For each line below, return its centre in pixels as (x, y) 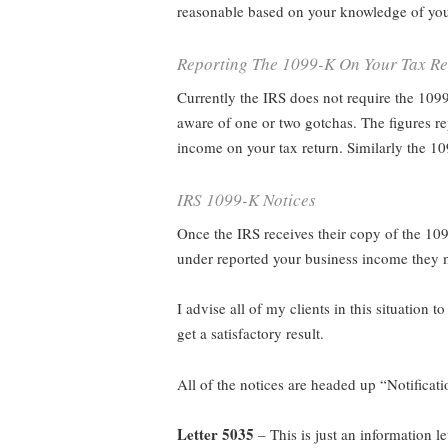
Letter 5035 (215, 434)
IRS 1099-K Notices (246, 199)
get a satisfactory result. (250, 333)
